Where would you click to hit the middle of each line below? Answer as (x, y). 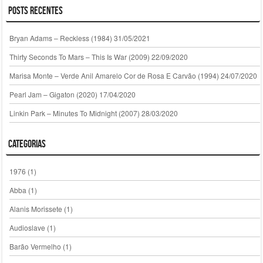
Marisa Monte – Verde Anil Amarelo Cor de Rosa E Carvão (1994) (114, 75)
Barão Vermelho (35, 246)
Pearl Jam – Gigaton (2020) (53, 94)
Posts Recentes (35, 11)
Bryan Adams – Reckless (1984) (60, 38)
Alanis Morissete (36, 208)
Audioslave (27, 227)
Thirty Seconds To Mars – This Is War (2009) (79, 56)
